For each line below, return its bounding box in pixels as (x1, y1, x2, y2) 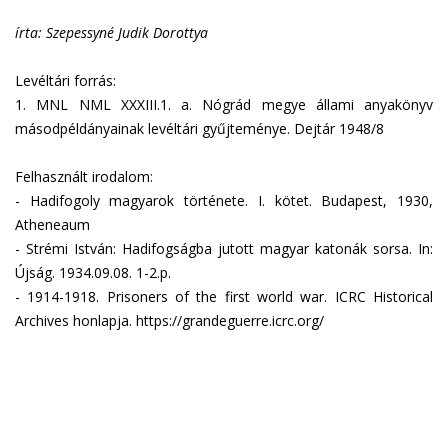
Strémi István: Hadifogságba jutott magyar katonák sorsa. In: (26, 239, 433, 258)
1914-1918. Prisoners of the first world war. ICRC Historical (27, 287, 434, 306)
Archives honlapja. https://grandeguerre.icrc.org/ (15, 311, 324, 330)
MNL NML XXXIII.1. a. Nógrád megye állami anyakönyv (36, 95, 433, 114)
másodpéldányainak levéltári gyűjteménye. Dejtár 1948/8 (15, 119, 384, 138)
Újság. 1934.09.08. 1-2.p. (15, 263, 171, 282)
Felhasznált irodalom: (15, 167, 153, 186)
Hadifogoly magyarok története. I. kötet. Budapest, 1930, (29, 191, 434, 210)
